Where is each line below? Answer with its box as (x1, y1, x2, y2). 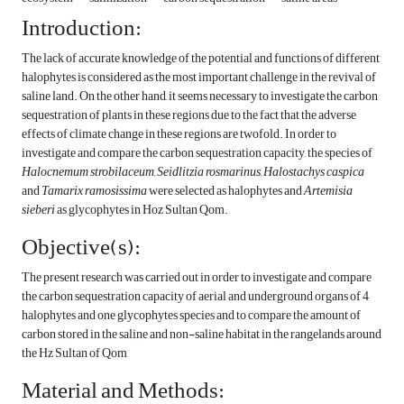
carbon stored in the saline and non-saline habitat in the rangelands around (22, 322, 381, 347)
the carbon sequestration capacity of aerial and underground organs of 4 (22, 284, 369, 309)
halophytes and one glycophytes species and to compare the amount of (22, 303, 361, 328)
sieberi (22, 197, 55, 223)
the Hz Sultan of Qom (22, 341, 127, 366)
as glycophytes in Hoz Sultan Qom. (55, 197, 228, 223)
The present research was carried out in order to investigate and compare (22, 265, 372, 290)
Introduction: (22, 6, 142, 50)
